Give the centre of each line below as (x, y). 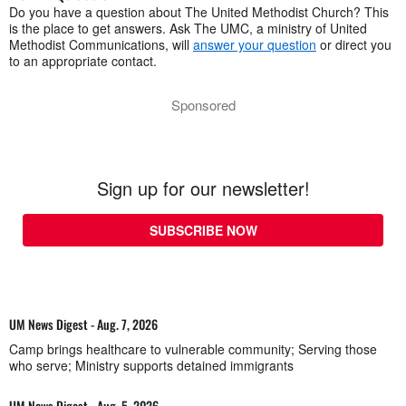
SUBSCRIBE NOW (203, 230)
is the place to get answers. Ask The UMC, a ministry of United (188, 28)
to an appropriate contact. (83, 61)
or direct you (354, 44)
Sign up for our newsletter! (203, 188)
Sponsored (203, 105)
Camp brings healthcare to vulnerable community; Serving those (193, 349)
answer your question (255, 44)
